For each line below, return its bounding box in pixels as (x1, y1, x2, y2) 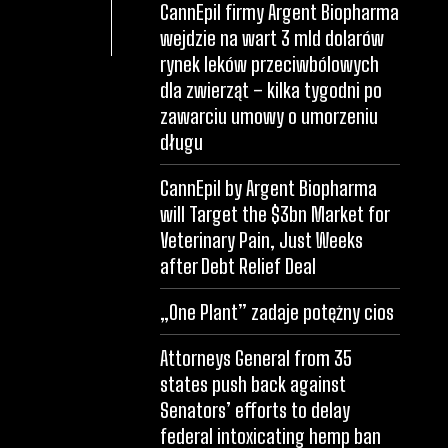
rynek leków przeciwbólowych (160, 52, 379, 77)
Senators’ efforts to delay (160, 398, 350, 423)
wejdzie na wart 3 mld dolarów (160, 26, 384, 51)
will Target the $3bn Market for (160, 202, 390, 227)
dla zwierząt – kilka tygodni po (160, 78, 382, 103)
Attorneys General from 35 (160, 346, 352, 371)
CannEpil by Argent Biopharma (160, 176, 377, 201)
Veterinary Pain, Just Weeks (160, 228, 363, 253)
